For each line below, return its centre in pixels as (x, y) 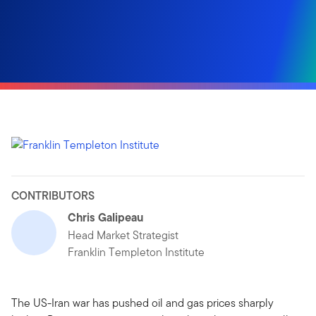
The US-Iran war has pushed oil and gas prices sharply (142, 303)
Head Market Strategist (123, 235)
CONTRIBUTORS (53, 195)
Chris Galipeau (105, 217)
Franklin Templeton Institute (136, 252)
